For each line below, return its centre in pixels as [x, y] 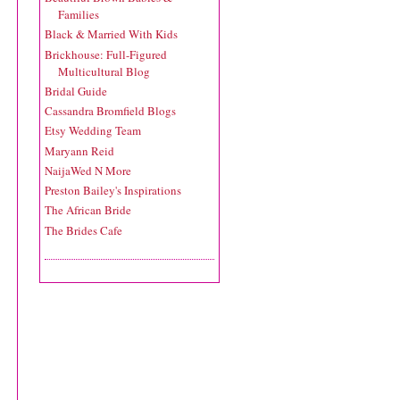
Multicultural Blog [104, 71]
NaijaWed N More [88, 170]
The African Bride [88, 210]
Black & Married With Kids [111, 34]
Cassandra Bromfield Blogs [110, 111]
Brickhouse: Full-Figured [106, 54]
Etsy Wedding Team [93, 131]
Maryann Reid [79, 150]
